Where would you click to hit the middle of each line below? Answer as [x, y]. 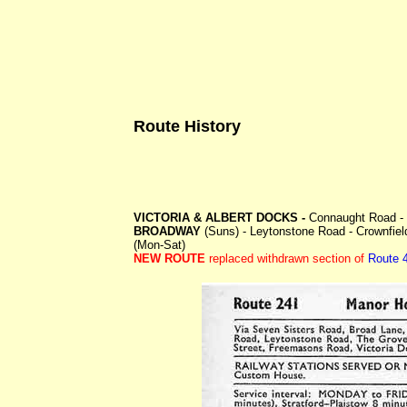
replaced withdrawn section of [287, 258]
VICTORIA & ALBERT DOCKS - [221, 217]
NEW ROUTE [169, 258]
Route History [187, 126]
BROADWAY [169, 231]
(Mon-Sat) [159, 244]
